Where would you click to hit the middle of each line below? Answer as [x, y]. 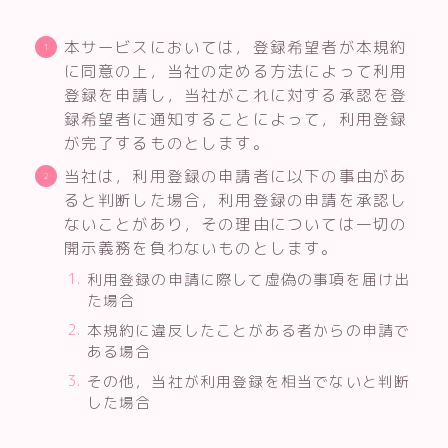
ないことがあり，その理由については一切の [235, 223]
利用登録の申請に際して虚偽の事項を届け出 [248, 279]
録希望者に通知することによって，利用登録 [235, 118]
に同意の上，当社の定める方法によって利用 [235, 70]
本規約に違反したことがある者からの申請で [248, 330]
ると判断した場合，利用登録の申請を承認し [235, 199]
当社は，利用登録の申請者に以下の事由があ [235, 175]
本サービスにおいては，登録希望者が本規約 [235, 46]
